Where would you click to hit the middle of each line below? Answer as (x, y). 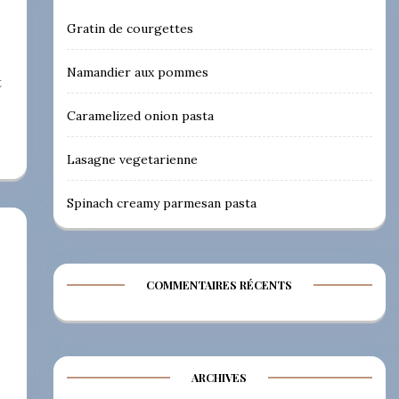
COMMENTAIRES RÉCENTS (220, 285)
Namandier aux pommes (137, 72)
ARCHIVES (220, 377)
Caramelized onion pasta (140, 115)
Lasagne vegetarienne (132, 159)
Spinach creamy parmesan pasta (161, 203)
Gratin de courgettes (130, 28)
